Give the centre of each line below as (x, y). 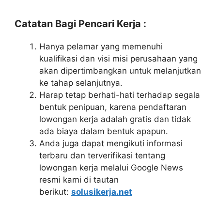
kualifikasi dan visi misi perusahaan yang (118, 59)
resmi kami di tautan (79, 180)
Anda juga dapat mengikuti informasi (111, 143)
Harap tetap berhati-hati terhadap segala (120, 95)
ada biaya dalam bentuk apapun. (104, 131)
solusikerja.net (102, 192)
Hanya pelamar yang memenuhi (101, 46)
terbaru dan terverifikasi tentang (102, 155)
